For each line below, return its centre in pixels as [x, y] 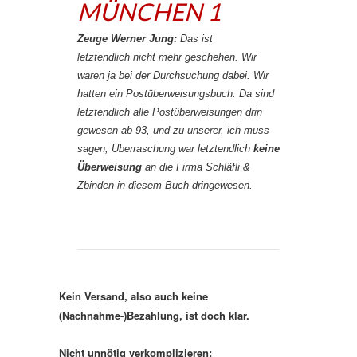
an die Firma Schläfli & [196, 167]
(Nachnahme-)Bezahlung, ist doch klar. [154, 315]
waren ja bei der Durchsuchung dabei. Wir [173, 75]
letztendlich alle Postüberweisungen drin [170, 112]
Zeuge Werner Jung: [127, 39]
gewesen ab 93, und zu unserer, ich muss [173, 130]
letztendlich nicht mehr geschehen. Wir [167, 57]
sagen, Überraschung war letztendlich [165, 149]
